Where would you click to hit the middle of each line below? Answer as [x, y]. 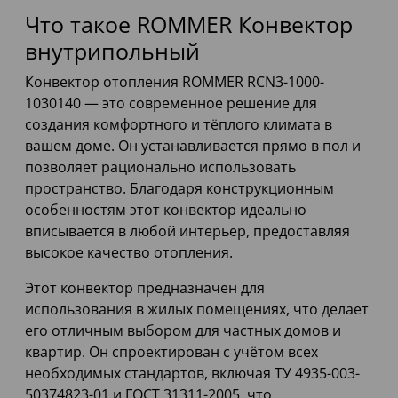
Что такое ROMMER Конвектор [189, 24]
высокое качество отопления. [129, 253]
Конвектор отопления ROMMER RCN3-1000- [175, 82]
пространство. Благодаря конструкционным [179, 189]
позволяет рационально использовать [160, 167]
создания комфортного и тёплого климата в [179, 125]
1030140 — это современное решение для [171, 103]
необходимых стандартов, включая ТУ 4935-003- [192, 374]
